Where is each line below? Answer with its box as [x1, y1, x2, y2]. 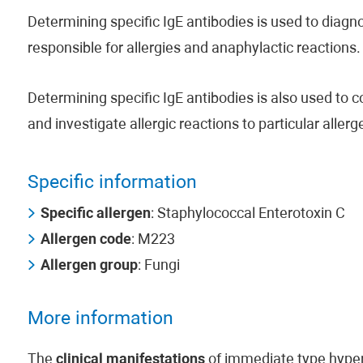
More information [27, 310, 173, 329]
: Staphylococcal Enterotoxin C [150, 207, 345, 222]
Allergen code [40, 233, 131, 248]
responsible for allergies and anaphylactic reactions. [27, 41, 361, 57]
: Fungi [137, 258, 180, 274]
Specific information [27, 174, 197, 193]
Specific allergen [40, 207, 151, 222]
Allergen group [40, 258, 138, 274]
